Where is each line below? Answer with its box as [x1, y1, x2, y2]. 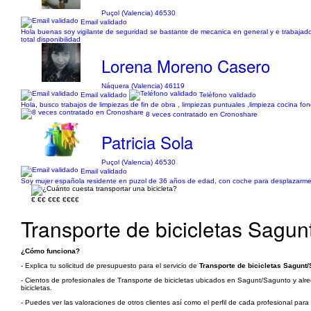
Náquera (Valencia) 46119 [101, 82, 185, 90]
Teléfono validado [197, 90, 256, 99]
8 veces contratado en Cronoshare [146, 110, 258, 118]
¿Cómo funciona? [21, 247, 80, 255]
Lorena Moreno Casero [101, 53, 271, 78]
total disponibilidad [21, 35, 81, 43]
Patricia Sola [101, 130, 194, 154]
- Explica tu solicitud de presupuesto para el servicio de [21, 262, 199, 269]
